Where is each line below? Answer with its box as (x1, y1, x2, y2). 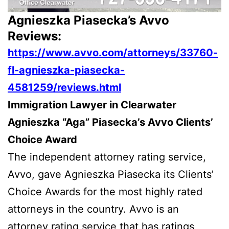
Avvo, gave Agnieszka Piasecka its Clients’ (8, 168, 214, 180)
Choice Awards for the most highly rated (8, 185, 202, 198)
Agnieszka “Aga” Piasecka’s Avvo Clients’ (8, 116, 213, 128)
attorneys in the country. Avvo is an (8, 202, 179, 215)
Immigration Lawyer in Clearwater (8, 98, 176, 111)
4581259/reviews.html (8, 81, 121, 94)
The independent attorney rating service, (8, 150, 206, 163)
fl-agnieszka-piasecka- (8, 63, 125, 76)
